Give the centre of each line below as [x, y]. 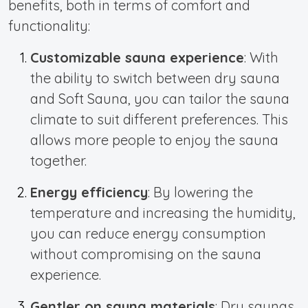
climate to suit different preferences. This [159, 119]
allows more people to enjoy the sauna [154, 140]
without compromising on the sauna [146, 254]
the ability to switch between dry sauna [155, 78]
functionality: [49, 25]
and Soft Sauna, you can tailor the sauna [160, 98]
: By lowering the [200, 192]
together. [58, 160]
